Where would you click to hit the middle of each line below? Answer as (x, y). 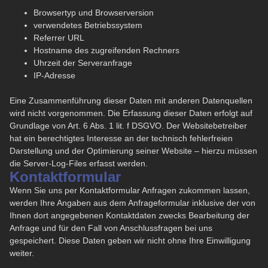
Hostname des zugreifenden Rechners (106, 50)
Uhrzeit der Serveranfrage (83, 63)
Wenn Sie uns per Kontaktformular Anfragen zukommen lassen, (130, 190)
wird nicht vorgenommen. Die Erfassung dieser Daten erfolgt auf (131, 113)
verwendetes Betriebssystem (88, 25)
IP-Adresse (54, 75)
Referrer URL (59, 37)
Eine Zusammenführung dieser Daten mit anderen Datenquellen (131, 100)
